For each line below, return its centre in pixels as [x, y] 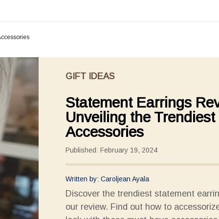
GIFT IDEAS [90, 76]
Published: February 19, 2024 [111, 150]
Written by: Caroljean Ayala [107, 179]
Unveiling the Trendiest [140, 117]
